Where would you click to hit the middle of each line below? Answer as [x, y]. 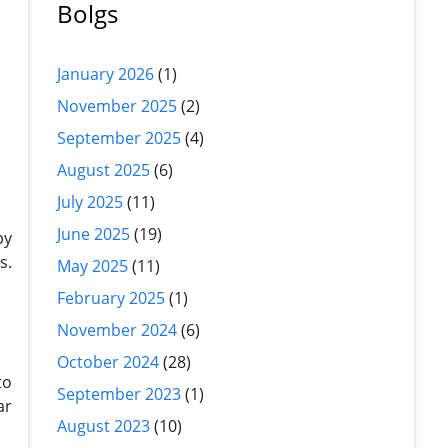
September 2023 [119, 393]
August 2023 [103, 425]
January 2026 [105, 73]
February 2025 [111, 297]
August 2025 [103, 169]
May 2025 [92, 265]
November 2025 [117, 105]
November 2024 [117, 329]
